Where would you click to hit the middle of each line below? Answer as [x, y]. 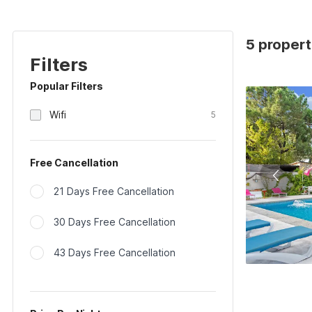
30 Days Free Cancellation [115, 222]
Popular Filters [67, 86]
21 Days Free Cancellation [114, 191]
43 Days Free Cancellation [115, 252]
